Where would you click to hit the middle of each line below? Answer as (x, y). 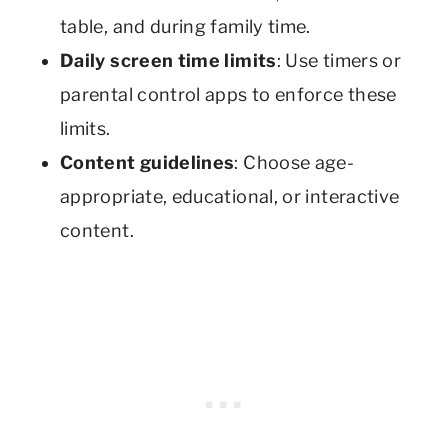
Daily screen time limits (168, 60)
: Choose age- (294, 162)
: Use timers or (339, 60)
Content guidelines (147, 162)
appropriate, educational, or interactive (230, 196)
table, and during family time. (185, 26)
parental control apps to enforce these (228, 94)
